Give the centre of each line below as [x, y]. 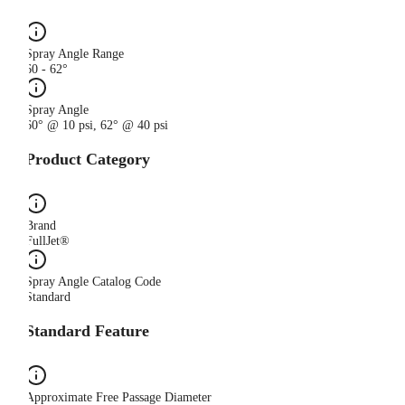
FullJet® [47, 241]
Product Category [88, 160]
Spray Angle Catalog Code [93, 282]
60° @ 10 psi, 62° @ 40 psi [97, 126]
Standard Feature [87, 331]
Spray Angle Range [75, 54]
